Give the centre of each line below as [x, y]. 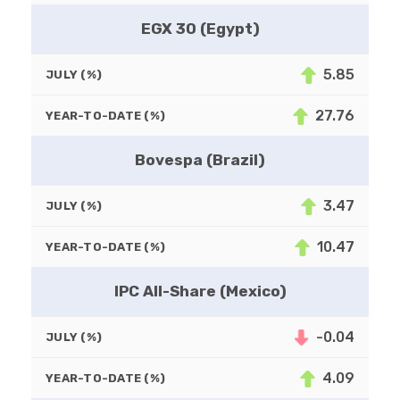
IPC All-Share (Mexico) [200, 292]
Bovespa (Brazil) [200, 160]
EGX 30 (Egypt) [200, 29]
